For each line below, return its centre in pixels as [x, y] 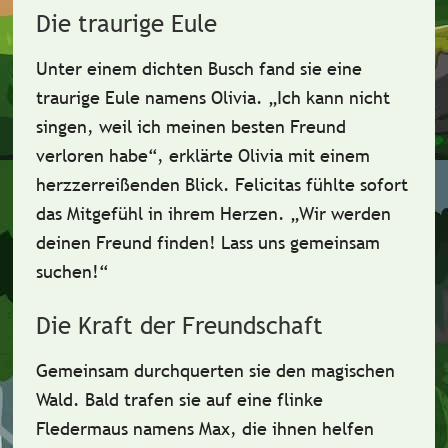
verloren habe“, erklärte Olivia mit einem [202, 155]
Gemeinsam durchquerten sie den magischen [215, 370]
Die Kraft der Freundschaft [179, 325]
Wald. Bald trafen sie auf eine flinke [179, 399]
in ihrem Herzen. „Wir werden [266, 213]
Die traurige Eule [126, 23]
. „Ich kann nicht [322, 97]
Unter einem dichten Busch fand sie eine [198, 68]
